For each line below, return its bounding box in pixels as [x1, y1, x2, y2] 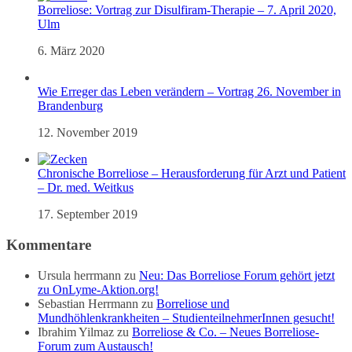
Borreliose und [156, 296, 229, 310]
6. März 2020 [38, 44, 104, 58]
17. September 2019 [38, 207, 137, 222]
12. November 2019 [38, 126, 137, 140]
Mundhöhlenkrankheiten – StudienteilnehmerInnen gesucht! [38, 310, 335, 324]
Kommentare [6, 236, 91, 253]
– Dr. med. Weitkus [38, 181, 134, 195]
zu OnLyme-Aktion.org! [38, 282, 159, 296]
